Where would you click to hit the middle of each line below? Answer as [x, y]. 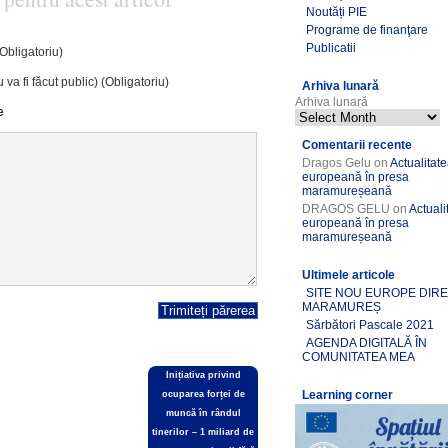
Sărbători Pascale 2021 [370, 325]
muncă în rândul [203, 413]
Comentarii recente [357, 145]
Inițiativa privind [203, 375]
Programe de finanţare [367, 30]
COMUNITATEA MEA [359, 357]
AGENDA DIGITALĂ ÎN [367, 343]
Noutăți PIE [337, 12]
